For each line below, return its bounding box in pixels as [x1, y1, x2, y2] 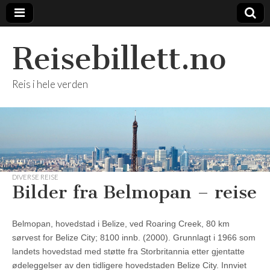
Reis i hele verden [12, 78, 88, 90]
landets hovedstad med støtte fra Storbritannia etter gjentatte [12, 246, 245, 257]
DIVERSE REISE [12, 173, 58, 181]
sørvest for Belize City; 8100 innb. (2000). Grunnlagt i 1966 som [12, 233, 256, 243]
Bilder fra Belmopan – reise [12, 181, 257, 204]
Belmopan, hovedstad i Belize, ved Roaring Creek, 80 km [12, 219, 230, 229]
